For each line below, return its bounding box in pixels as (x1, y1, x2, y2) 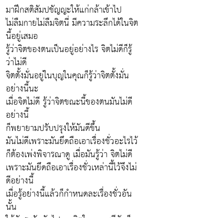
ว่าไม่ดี (6, 54, 27, 71)
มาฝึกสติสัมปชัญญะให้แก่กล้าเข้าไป (6, 2, 122, 18)
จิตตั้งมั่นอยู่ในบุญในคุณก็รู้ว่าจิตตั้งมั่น (6, 68, 129, 84)
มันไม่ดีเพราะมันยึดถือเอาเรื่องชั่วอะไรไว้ (6, 133, 138, 150)
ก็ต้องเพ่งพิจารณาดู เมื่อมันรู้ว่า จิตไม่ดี (6, 146, 132, 163)
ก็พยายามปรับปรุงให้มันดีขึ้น (6, 120, 100, 137)
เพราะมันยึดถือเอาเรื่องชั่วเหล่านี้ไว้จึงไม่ (6, 160, 137, 176)
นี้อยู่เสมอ (6, 28, 38, 45)
